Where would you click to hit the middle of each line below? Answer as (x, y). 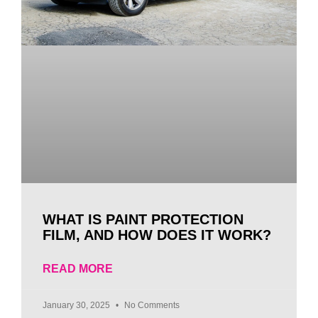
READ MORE (78, 268)
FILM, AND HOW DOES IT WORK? (157, 235)
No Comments (151, 305)
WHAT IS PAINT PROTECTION (143, 219)
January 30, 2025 (77, 305)
